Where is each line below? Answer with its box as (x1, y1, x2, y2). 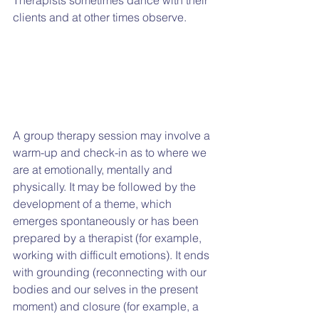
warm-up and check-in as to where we (13, 145, 209, 159)
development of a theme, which (13, 196, 174, 211)
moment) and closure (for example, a (13, 298, 202, 313)
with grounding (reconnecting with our (13, 264, 209, 279)
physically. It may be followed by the (13, 179, 199, 194)
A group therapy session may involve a (13, 127, 213, 142)
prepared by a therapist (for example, (13, 230, 204, 245)
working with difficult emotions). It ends (13, 247, 212, 262)
